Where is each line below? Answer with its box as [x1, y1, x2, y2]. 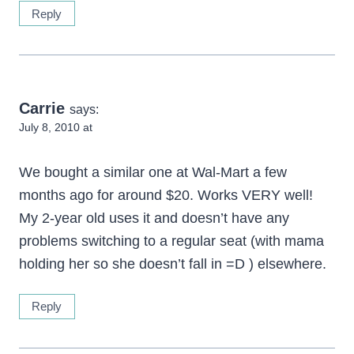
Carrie [19, 100, 65, 118]
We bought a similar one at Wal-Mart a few [19, 164, 287, 180]
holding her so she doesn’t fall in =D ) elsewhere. [19, 255, 326, 272]
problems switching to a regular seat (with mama [19, 232, 324, 249]
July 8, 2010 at [19, 121, 92, 134]
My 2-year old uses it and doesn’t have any [19, 209, 289, 226]
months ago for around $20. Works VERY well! [19, 186, 313, 203]
